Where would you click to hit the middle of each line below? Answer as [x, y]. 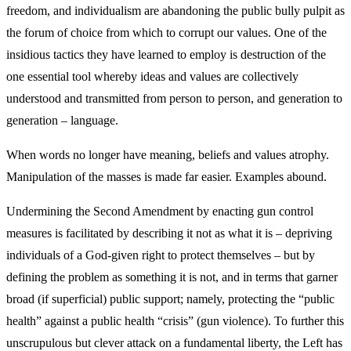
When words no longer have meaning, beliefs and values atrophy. [168, 155]
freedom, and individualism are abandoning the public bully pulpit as [175, 11]
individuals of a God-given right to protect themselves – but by [161, 255]
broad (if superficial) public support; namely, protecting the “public [170, 299]
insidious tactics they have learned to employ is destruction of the [166, 54]
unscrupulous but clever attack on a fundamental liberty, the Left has [174, 343]
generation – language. [62, 120]
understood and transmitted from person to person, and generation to [174, 98]
